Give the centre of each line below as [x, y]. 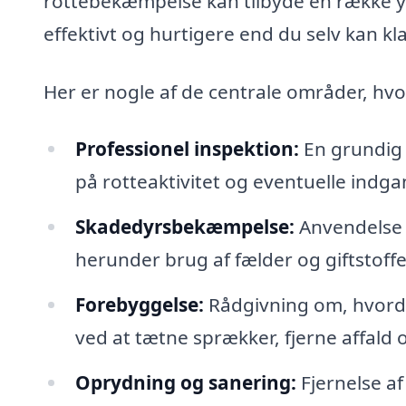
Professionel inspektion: [187, 149]
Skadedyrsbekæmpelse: [184, 227]
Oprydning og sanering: [185, 382]
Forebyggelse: [139, 304]
